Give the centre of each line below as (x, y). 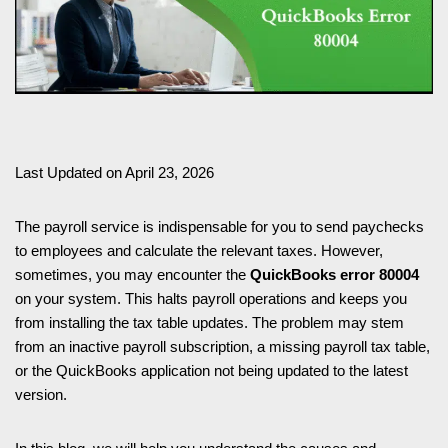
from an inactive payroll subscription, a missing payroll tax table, (222, 346)
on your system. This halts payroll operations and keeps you (211, 298)
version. (43, 394)
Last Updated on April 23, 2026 (114, 172)
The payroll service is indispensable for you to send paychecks (219, 226)
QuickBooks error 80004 (334, 274)
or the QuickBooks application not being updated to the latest (211, 370)
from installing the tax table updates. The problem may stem (209, 322)
